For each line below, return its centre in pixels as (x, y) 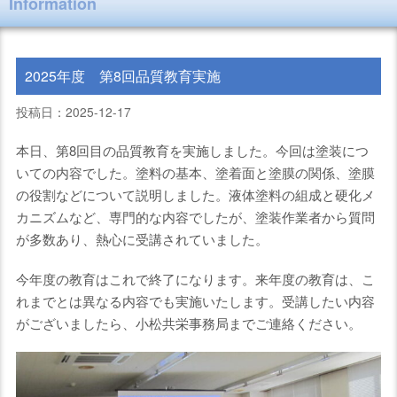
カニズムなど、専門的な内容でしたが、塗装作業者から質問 (195, 216)
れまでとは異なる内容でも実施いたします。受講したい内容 (195, 300)
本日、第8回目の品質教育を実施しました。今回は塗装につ (192, 150)
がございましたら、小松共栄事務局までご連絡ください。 (188, 323)
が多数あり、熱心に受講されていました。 (142, 238)
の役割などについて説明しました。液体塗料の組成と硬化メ (195, 194)
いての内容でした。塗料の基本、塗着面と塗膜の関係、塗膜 (195, 172)
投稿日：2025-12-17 (73, 111)
